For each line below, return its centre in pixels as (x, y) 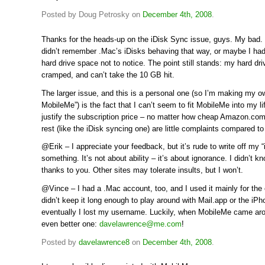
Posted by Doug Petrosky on (92, 15)
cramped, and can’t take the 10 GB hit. (108, 75)
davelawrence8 (104, 242)
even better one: (70, 224)
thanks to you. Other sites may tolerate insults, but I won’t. (142, 170)
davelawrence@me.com (140, 224)
